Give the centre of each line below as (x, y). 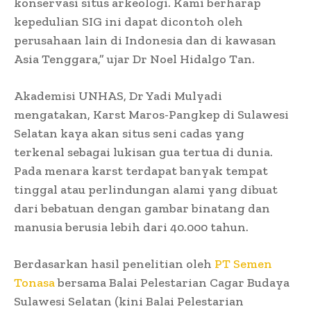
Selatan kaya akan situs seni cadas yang (129, 133)
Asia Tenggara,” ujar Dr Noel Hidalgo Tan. (134, 59)
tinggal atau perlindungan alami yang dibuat (146, 189)
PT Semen (243, 263)
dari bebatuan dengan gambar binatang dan (142, 208)
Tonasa (34, 282)
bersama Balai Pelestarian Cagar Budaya (172, 282)
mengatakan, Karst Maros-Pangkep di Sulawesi (151, 114)
